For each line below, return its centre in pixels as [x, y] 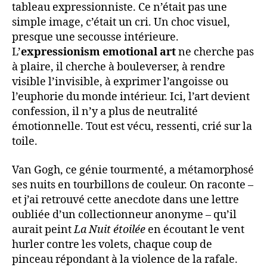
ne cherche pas [215, 52]
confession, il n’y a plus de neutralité [105, 112]
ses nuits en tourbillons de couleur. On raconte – [133, 185]
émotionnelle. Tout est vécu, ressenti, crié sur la [132, 127]
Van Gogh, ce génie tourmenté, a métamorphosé [133, 170]
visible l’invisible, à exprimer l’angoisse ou [120, 82]
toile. [25, 142]
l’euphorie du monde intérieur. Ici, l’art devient [131, 97]
